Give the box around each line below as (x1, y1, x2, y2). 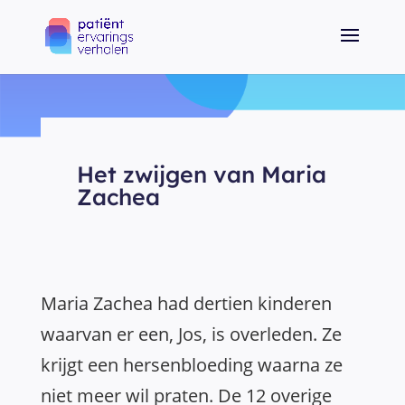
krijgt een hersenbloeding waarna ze (41, 353, 343, 377)
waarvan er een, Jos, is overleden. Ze (41, 322, 342, 346)
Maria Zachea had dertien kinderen (41, 291, 332, 316)
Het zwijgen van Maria (76, 160, 326, 188)
